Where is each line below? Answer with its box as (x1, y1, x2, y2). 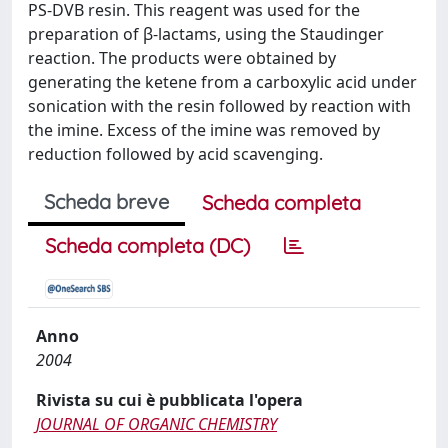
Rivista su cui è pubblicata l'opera (36, 389, 303, 411)
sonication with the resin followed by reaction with (28, 95, 411, 117)
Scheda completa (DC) (45, 233, 250, 258)
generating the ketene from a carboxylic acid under (28, 71, 417, 93)
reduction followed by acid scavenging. (28, 143, 323, 165)
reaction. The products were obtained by (28, 47, 336, 69)
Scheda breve (44, 189, 169, 214)
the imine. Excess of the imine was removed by (28, 119, 380, 141)
